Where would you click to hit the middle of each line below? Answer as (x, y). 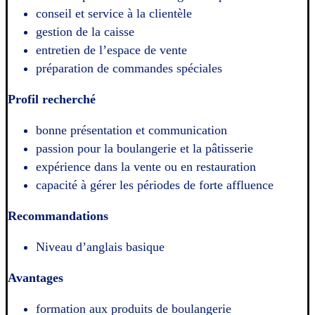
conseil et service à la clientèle (114, 14)
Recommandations (58, 216)
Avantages (36, 278)
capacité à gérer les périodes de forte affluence (155, 185)
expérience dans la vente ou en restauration (146, 167)
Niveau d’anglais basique (100, 247)
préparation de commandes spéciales (129, 69)
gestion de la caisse (85, 32)
